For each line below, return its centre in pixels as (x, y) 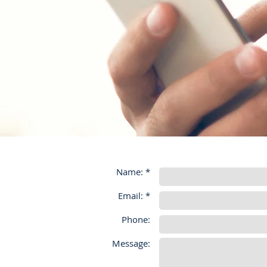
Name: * (133, 172)
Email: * (134, 195)
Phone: (136, 219)
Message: (131, 243)
